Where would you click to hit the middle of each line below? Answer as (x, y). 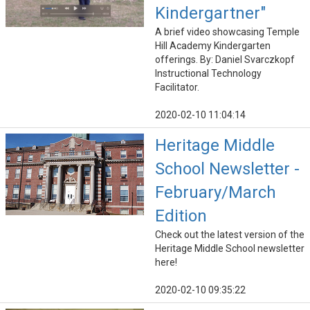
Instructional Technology (208, 74)
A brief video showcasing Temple (227, 32)
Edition (181, 216)
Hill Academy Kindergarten (213, 46)
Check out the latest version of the (230, 235)
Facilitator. (177, 88)
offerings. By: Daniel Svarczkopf (225, 60)
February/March (216, 193)
